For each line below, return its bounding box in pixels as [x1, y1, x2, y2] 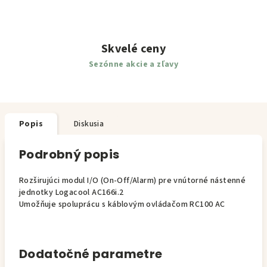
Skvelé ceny [101, 41, 166, 57]
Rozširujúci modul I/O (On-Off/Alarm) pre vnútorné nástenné [19, 175, 246, 187]
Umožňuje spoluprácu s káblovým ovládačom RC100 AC [19, 198, 225, 210]
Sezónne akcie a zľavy [88, 58, 179, 70]
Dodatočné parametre [19, 246, 163, 262]
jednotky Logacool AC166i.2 [19, 187, 124, 198]
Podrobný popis [19, 146, 120, 163]
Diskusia [74, 118, 104, 130]
